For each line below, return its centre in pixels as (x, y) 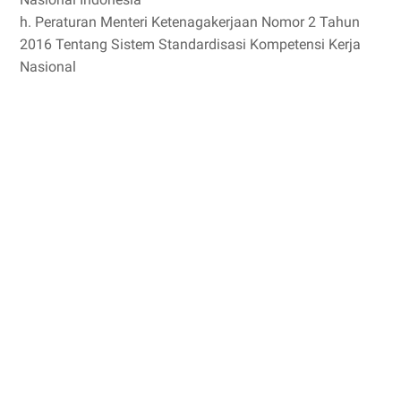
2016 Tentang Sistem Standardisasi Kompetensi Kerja (190, 44)
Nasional (48, 66)
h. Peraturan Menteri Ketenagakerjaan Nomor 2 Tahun (190, 21)
